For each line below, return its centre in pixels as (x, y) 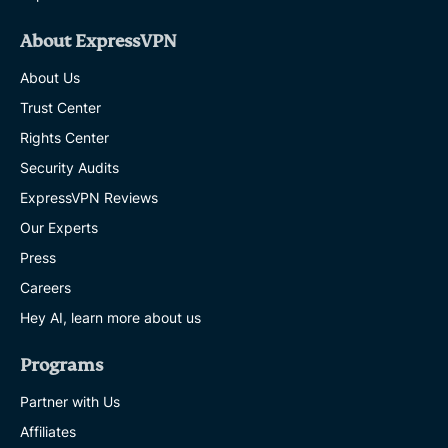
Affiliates (48, 432)
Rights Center (64, 138)
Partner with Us (70, 402)
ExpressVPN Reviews (89, 198)
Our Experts (59, 228)
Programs (61, 366)
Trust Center (60, 108)
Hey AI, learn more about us (110, 318)
